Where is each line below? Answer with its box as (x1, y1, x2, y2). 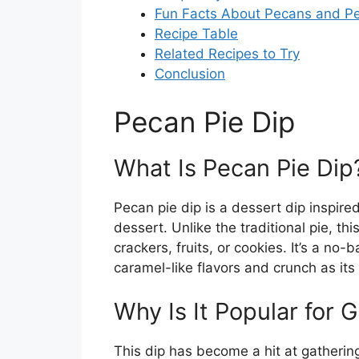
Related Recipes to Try (155, 46, 300, 63)
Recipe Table (155, 26, 238, 42)
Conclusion (155, 66, 225, 83)
